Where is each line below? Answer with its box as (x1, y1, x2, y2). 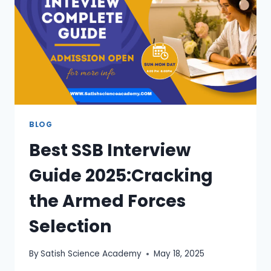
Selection (29, 214, 111, 238)
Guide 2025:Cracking (29, 163, 213, 188)
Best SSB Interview (29, 138, 191, 162)
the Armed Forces (29, 189, 186, 213)
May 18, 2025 (154, 248, 205, 260)
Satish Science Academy (41, 248, 142, 260)
